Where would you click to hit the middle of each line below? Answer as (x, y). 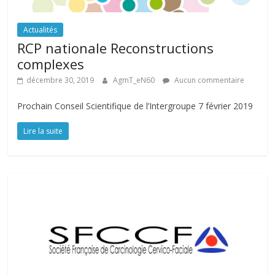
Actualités (41, 30)
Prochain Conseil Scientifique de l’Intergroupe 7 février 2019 (135, 106)
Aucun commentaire (209, 80)
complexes (51, 64)
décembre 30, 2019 (60, 80)
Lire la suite (43, 131)
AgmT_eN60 (135, 80)
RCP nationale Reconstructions (116, 48)
